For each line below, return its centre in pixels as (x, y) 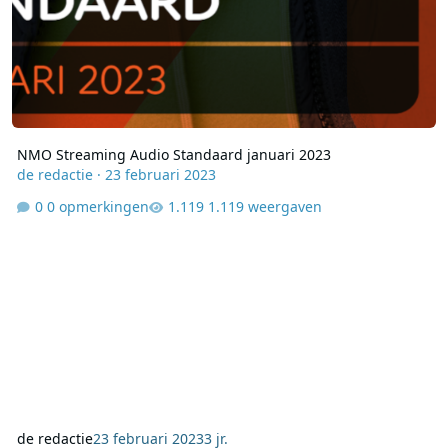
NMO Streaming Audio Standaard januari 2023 (173, 155)
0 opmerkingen (97, 206)
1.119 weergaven (264, 206)
